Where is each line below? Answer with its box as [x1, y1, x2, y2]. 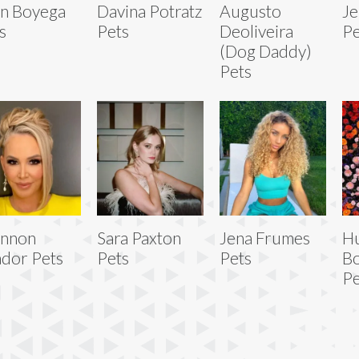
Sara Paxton [96, 227, 181, 248]
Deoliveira [219, 20, 293, 41]
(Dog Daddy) [219, 40, 312, 61]
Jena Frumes [219, 227, 310, 248]
